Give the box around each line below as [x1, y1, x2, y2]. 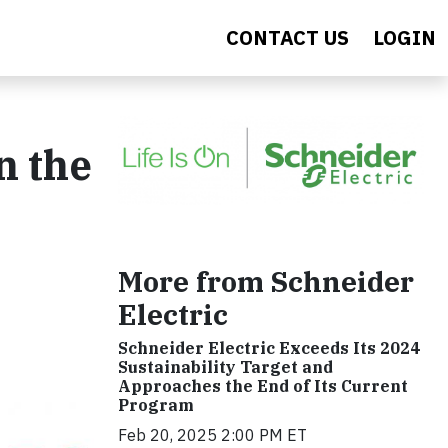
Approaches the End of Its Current [118, 375, 408, 396]
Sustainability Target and [118, 356, 333, 377]
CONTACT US [226, 24, 349, 51]
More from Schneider [118, 262, 414, 300]
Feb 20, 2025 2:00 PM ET [118, 424, 307, 445]
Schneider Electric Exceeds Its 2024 [118, 337, 420, 358]
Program [118, 394, 194, 415]
